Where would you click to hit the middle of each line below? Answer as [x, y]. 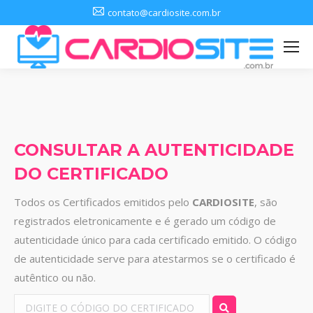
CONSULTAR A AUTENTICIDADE [154, 150]
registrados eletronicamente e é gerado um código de [145, 221]
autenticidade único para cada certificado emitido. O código [155, 240]
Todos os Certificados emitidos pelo [103, 202]
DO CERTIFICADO [91, 174]
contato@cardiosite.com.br [164, 13]
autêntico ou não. [55, 278]
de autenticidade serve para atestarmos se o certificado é [155, 259]
